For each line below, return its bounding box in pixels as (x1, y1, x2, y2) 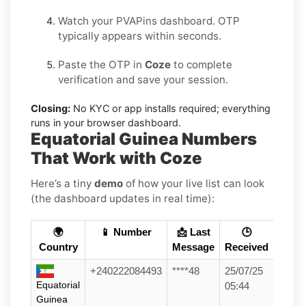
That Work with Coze (31, 148, 202, 168)
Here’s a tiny (31, 176, 94, 190)
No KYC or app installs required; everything (70, 102, 270, 114)
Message (172, 241, 214, 253)
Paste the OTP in (58, 57, 145, 71)
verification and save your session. (58, 72, 228, 86)
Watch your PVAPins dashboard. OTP (58, 14, 240, 27)
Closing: (31, 102, 70, 114)
